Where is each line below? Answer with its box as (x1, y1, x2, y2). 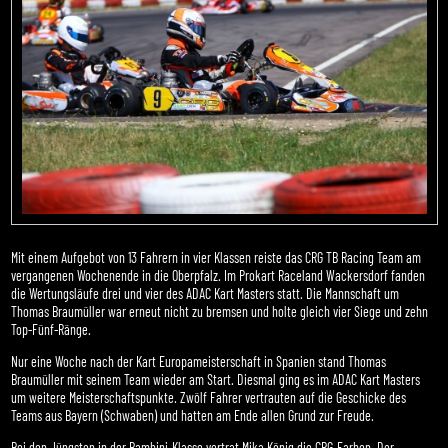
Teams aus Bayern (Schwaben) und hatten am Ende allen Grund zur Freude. (11, 407, 375, 425)
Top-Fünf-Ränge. (11, 321, 92, 339)
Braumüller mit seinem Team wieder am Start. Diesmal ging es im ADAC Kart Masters (11, 371, 421, 389)
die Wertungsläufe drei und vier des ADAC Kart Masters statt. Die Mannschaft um (11, 285, 400, 303)
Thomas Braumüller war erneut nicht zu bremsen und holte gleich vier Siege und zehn (11, 303, 429, 321)
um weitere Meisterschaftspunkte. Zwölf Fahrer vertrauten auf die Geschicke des (11, 389, 407, 407)
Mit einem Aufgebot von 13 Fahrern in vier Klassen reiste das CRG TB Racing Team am (11, 249, 422, 267)
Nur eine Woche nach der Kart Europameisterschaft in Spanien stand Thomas (11, 353, 387, 371)
